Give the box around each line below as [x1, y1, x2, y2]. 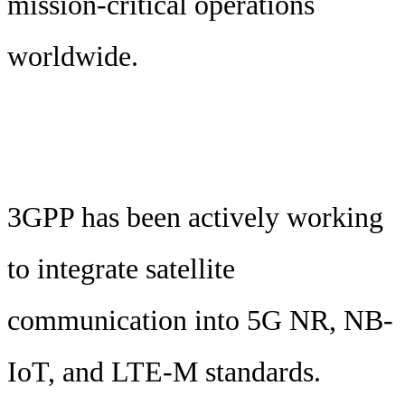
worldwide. [7, 40, 138, 73]
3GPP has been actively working [7, 201, 383, 234]
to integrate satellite [7, 252, 235, 286]
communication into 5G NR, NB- [7, 304, 393, 337]
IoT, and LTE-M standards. [7, 355, 321, 389]
